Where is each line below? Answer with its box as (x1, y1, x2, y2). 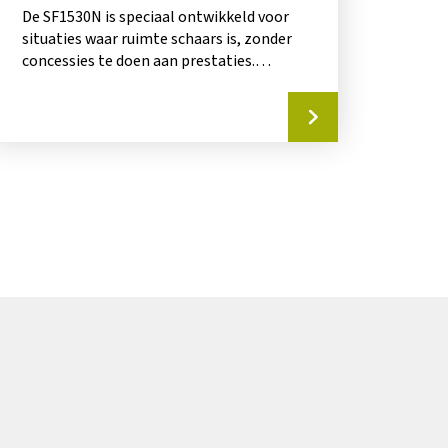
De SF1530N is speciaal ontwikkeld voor (22, 6, 290, 29)
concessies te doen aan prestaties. (22, 50, 256, 73)
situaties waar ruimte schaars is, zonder (22, 28, 293, 51)
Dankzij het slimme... (22, 72, 165, 95)
